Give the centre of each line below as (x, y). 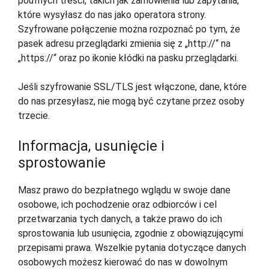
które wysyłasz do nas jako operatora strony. (112, 15)
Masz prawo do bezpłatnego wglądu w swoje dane (124, 190)
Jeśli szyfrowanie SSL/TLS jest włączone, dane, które (132, 87)
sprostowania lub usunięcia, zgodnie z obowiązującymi (131, 234)
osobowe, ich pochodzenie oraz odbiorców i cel (117, 205)
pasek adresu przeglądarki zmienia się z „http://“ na (124, 44)
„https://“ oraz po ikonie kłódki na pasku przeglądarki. (128, 58)
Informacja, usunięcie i (91, 146)
